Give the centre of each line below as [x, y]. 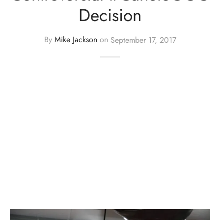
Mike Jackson [76, 40]
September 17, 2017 [143, 40]
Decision [110, 15]
